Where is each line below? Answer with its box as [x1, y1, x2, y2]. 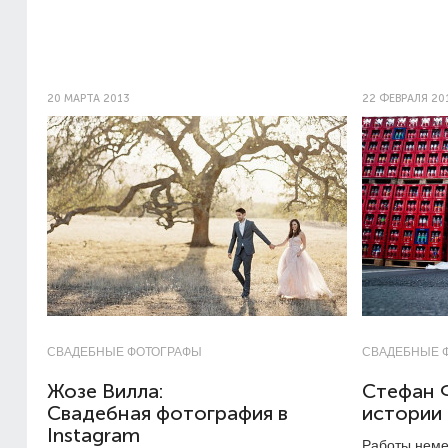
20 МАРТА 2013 [47, 92, 130, 105]
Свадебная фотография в [47, 402, 288, 425]
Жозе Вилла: [47, 380, 163, 403]
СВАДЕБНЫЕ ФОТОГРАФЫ [47, 345, 202, 359]
